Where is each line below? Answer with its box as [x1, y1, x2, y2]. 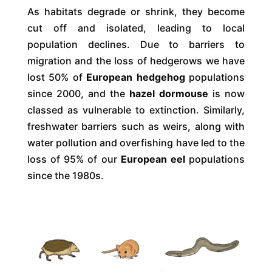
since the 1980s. [27, 169, 104, 182]
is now [212, 87, 245, 100]
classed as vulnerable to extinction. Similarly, [27, 104, 245, 117]
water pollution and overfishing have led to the [27, 137, 245, 149]
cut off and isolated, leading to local [27, 22, 245, 35]
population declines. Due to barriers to [27, 38, 245, 51]
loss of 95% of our [27, 153, 117, 166]
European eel [120, 153, 185, 166]
